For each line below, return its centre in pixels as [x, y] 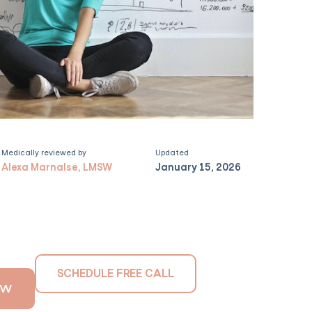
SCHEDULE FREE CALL [116, 274]
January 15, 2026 [198, 167]
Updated [172, 153]
